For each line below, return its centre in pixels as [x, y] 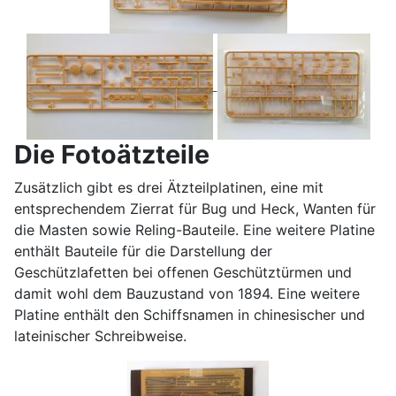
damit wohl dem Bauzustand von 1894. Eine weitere [187, 293]
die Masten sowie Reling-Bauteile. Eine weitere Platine [194, 230]
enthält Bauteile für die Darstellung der [143, 251]
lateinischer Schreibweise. [100, 336]
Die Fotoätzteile [112, 154]
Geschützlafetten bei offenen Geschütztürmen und [183, 272]
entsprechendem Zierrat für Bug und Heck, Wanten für [195, 209]
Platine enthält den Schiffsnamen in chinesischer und [190, 315]
